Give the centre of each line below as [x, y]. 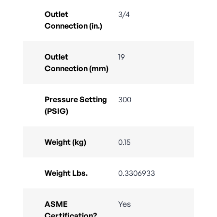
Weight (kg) [65, 142]
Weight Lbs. [66, 173]
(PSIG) [56, 111]
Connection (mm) [77, 69]
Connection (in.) [73, 26]
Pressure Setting [76, 100]
